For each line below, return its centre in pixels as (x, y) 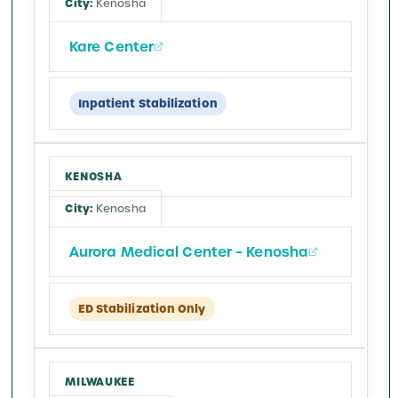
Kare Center (111, 46)
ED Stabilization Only (142, 309)
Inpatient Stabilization (147, 104)
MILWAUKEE (100, 382)
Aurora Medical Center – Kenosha (189, 252)
